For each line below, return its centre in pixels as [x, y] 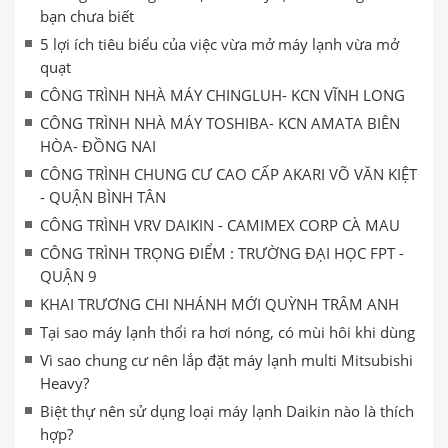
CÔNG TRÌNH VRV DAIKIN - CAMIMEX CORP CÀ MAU [220, 225]
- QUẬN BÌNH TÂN [103, 197]
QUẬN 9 [68, 276]
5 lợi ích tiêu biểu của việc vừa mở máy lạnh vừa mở [219, 44]
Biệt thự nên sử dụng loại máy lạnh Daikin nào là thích [227, 411]
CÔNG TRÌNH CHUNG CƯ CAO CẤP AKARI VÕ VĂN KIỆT [228, 174]
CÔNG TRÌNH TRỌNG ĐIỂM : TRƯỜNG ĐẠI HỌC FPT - [222, 253]
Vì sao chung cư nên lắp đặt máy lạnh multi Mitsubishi [226, 360]
